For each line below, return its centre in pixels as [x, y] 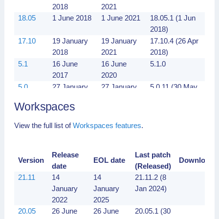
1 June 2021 [121, 18]
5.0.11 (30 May [174, 87]
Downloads [198, 160]
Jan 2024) [151, 188]
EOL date [109, 160]
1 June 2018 [72, 18]
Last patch [153, 155]
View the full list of [44, 125]
